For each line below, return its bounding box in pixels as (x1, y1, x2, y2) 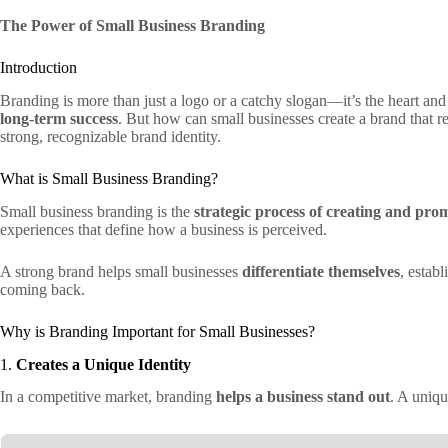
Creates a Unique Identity (16, 355, 191, 373)
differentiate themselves (242, 262, 400, 280)
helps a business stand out (216, 388, 390, 406)
